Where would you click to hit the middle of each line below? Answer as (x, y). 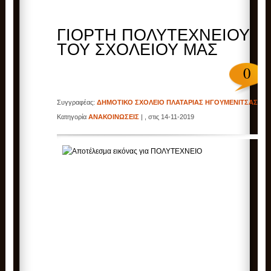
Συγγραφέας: (77, 103)
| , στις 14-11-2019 (167, 117)
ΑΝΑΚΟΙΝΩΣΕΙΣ (114, 117)
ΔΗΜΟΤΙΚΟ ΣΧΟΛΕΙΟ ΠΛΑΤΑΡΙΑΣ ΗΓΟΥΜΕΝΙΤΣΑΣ (178, 103)
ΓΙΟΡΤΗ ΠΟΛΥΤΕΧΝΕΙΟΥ (154, 35)
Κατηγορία (73, 117)
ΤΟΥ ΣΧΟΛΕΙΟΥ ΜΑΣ (138, 50)
